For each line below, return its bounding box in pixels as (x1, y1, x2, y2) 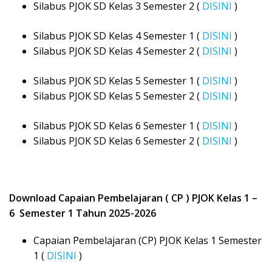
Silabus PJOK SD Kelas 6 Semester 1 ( (33, 119, 202, 133)
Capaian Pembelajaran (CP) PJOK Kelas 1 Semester (33, 234, 262, 248)
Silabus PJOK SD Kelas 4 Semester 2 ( (33, 44, 202, 58)
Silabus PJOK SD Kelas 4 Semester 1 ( (33, 29, 202, 43)
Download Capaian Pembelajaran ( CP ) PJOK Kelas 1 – (9, 191, 257, 205)
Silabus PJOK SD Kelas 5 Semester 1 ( (33, 74, 202, 88)
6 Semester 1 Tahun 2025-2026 (9, 206, 156, 220)
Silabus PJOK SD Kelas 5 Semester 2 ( (33, 89, 202, 103)
